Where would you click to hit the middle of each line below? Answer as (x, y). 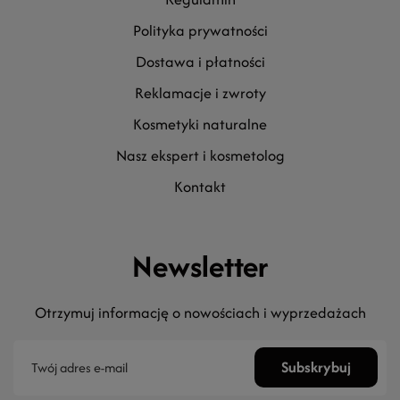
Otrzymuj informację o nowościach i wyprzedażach (200, 312)
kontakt (204, 187)
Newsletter (200, 266)
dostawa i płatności (205, 62)
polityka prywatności (204, 30)
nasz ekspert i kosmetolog (205, 155)
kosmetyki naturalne (204, 124)
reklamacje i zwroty (204, 93)
